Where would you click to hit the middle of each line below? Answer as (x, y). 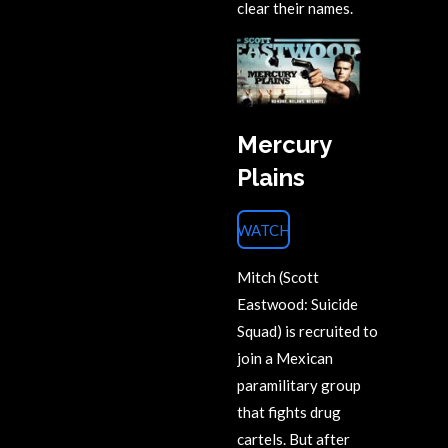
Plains (271, 178)
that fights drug (289, 412)
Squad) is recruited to (307, 331)
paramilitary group (299, 385)
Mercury (284, 145)
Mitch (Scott (278, 277)
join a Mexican (285, 358)
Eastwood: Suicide (297, 304)
